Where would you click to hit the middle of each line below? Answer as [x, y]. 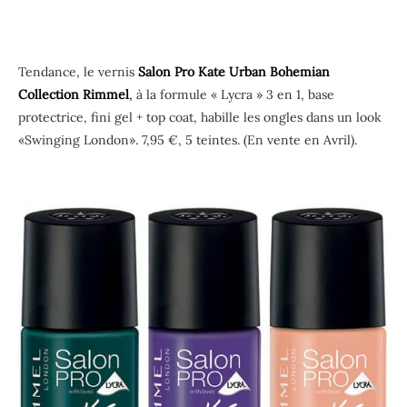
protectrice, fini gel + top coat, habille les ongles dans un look [200, 117]
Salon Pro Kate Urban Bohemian [234, 71]
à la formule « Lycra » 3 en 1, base [233, 94]
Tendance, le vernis [78, 71]
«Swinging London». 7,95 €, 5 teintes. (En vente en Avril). [188, 139]
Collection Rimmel [74, 94]
